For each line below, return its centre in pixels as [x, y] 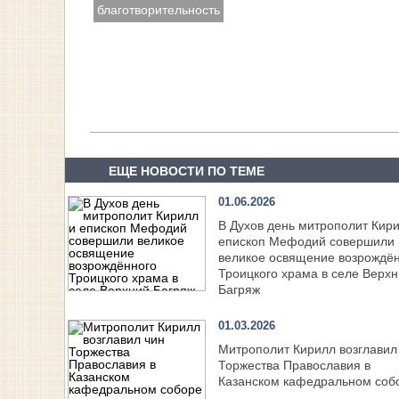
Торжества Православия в [294, 366]
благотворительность [159, 10]
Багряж [239, 290]
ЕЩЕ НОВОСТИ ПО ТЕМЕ [186, 171]
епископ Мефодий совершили [306, 242]
